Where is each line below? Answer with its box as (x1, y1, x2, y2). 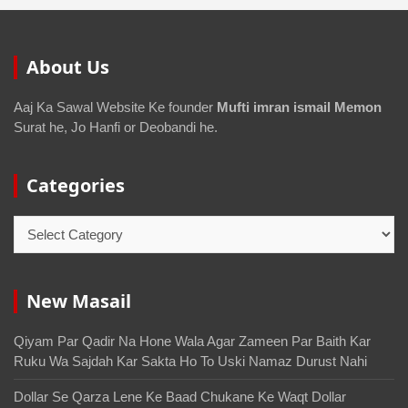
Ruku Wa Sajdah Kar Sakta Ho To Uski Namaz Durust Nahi (14, 353, 367, 370)
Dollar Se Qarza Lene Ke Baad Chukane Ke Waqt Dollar (14, 389, 346, 405)
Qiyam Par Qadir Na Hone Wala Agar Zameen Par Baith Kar (14, 333, 371, 350)
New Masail (26, 289, 131, 314)
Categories (26, 173, 125, 199)
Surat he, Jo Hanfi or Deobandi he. (14, 119, 218, 136)
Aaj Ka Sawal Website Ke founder (14, 99, 217, 116)
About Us (26, 55, 109, 80)
